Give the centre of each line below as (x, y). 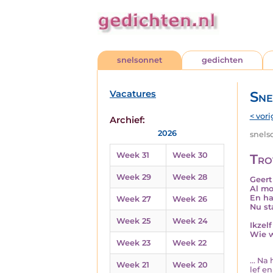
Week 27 (134, 199)
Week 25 (133, 221)
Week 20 (190, 265)
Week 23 (133, 243)
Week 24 (190, 221)
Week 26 (190, 199)
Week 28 (190, 177)
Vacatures (133, 94)
